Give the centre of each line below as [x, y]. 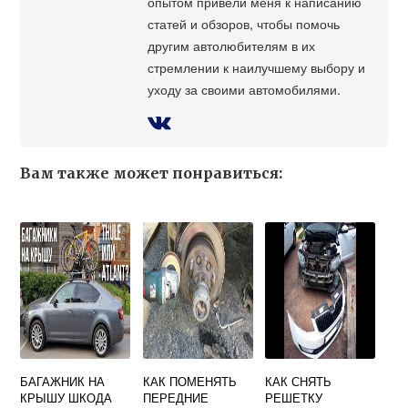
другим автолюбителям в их [232, 46]
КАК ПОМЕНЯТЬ [189, 382]
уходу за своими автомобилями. [245, 89]
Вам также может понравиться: [152, 173]
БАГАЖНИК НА [63, 382]
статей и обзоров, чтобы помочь [244, 24]
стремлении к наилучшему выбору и [257, 67]
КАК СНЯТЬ [299, 382]
